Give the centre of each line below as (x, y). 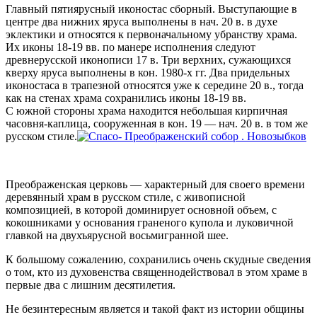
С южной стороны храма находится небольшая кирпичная (146, 110)
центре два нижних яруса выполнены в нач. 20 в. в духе (142, 21)
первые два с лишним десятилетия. (91, 284)
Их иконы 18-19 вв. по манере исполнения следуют (131, 47)
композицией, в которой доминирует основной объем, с (141, 209)
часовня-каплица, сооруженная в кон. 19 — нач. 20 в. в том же (157, 123)
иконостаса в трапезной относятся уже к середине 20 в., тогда (155, 85)
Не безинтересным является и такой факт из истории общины (155, 309)
